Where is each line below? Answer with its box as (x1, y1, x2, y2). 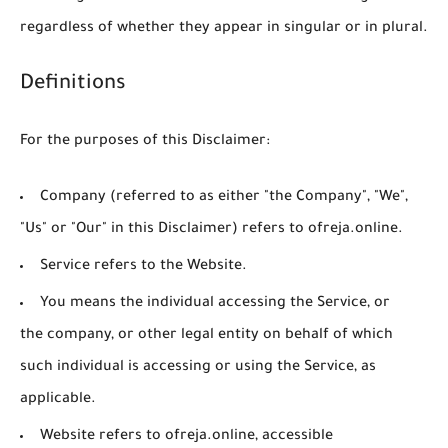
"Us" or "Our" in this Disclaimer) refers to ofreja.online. (20, 222, 403, 239)
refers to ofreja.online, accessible (95, 429, 333, 446)
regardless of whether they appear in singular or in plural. (20, 21, 428, 38)
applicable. (20, 392, 96, 409)
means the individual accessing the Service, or (66, 296, 390, 313)
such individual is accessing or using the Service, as (20, 360, 376, 377)
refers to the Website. (90, 259, 247, 276)
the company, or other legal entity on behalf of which (20, 328, 393, 345)
